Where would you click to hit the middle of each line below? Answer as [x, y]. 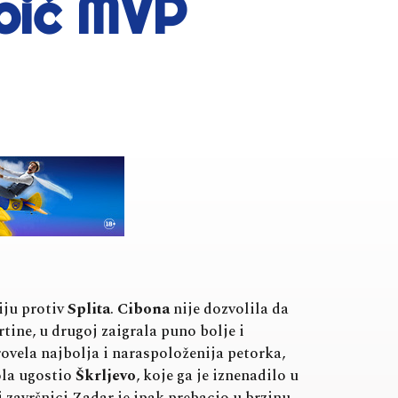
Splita [89, 310]
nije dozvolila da [229, 310]
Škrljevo [104, 376]
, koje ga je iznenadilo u [217, 376]
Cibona [143, 310]
